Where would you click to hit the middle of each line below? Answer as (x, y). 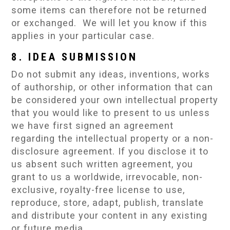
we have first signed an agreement (93, 125)
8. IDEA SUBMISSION (75, 57)
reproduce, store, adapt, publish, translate (108, 202)
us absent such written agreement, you (102, 164)
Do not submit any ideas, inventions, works (111, 74)
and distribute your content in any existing (110, 215)
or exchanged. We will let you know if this (110, 23)
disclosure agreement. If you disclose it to (110, 151)
